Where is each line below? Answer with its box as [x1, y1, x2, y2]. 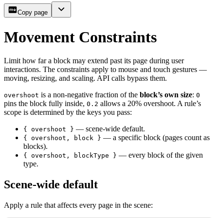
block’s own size [140, 91, 192, 99]
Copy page [18, 9, 48, 17]
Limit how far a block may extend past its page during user [4, 56, 184, 65]
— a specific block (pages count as [101, 133, 210, 142]
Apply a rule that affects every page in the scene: [4, 201, 153, 209]
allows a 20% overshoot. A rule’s [98, 99, 201, 108]
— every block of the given [117, 151, 203, 160]
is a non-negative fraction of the [39, 91, 140, 99]
